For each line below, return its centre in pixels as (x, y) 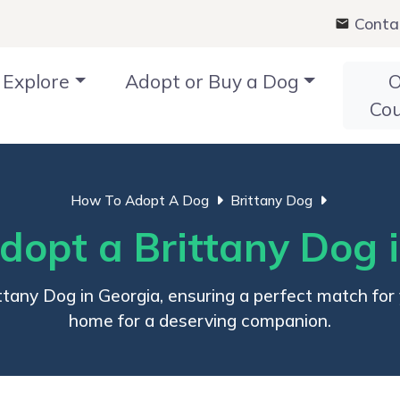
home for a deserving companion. (200, 320)
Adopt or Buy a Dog (212, 81)
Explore (37, 81)
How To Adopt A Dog (139, 200)
